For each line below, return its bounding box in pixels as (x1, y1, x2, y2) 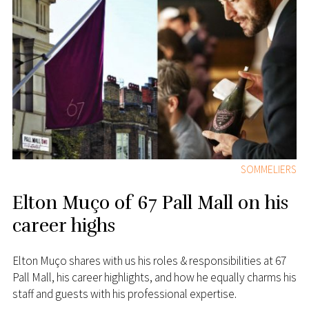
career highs (12, 214, 115, 237)
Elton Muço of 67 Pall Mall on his (12, 191, 288, 215)
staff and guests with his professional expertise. (12, 286, 237, 302)
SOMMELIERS (241, 163, 297, 177)
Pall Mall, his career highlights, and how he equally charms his (12, 270, 297, 286)
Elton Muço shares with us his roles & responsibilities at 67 (12, 253, 286, 269)
